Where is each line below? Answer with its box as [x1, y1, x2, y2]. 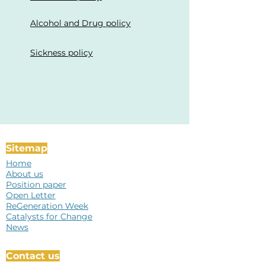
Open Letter [6, 190, 56, 201]
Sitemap [6, 143, 47, 154]
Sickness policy [30, 47, 93, 58]
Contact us [6, 250, 60, 261]
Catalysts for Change [6, 211, 92, 222]
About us [6, 169, 43, 179]
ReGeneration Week [6, 201, 88, 211]
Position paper [6, 179, 66, 190]
